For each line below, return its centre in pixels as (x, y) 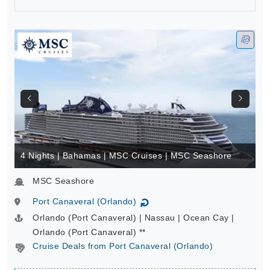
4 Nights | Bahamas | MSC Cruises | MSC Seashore (126, 156)
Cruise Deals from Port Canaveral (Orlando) (123, 246)
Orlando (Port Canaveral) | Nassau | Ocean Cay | (133, 218)
